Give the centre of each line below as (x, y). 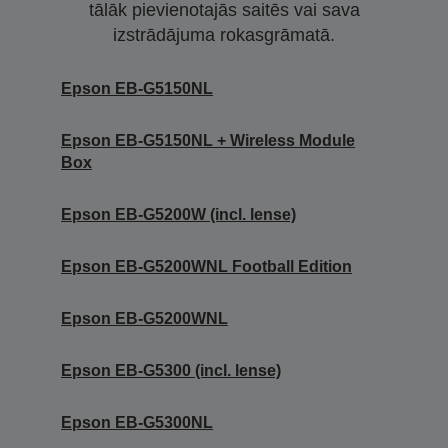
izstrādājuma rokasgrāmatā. (224, 35)
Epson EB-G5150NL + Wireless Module (208, 141)
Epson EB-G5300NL (137, 423)
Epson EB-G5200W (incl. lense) (178, 215)
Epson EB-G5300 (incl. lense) (171, 371)
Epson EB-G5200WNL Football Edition (206, 267)
